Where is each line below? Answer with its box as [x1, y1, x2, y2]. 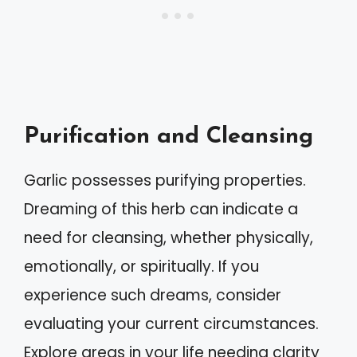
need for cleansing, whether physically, [24, 227, 313, 249]
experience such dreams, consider [24, 284, 281, 306]
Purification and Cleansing [24, 125, 313, 148]
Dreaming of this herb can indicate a [24, 198, 298, 220]
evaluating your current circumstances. [24, 313, 319, 335]
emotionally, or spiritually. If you [24, 256, 259, 277]
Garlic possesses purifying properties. [24, 170, 306, 191]
